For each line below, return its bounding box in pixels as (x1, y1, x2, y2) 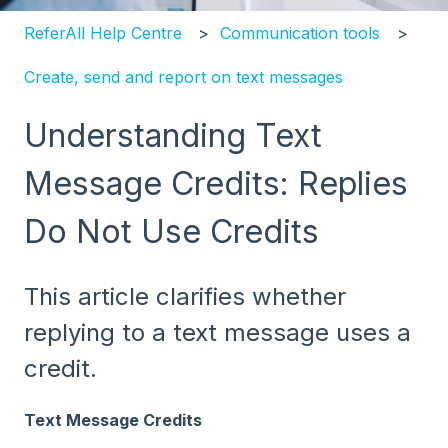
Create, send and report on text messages (24, 67, 343, 88)
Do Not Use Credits (24, 212, 319, 252)
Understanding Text (24, 116, 322, 156)
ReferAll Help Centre (24, 22, 182, 43)
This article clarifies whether (24, 281, 346, 311)
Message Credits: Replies (24, 164, 408, 204)
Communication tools (220, 22, 381, 43)
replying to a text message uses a (24, 317, 411, 347)
